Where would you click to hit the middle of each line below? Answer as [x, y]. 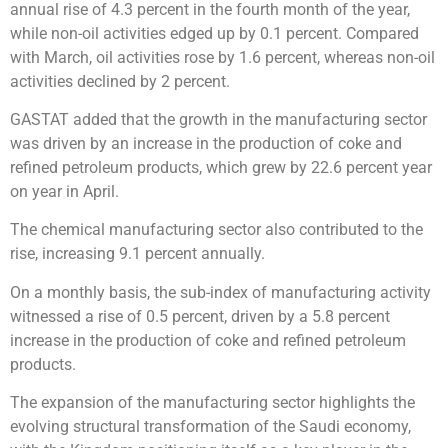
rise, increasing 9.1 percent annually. [137, 254]
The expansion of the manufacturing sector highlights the [212, 403]
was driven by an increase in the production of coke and [206, 143]
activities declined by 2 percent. [120, 81]
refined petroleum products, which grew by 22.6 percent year [221, 167]
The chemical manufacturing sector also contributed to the [216, 230]
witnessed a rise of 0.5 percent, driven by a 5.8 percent [200, 316]
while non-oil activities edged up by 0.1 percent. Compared [214, 33]
